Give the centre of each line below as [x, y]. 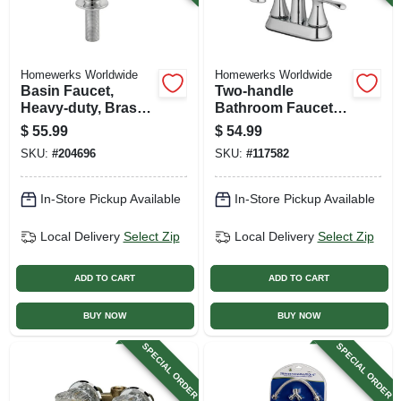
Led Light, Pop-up [275, 124]
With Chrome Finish [87, 124]
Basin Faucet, [67, 90]
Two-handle [254, 90]
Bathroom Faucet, [275, 107]
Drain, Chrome [264, 141]
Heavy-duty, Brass [82, 107]
